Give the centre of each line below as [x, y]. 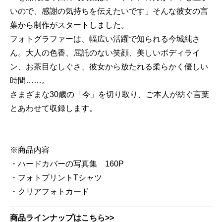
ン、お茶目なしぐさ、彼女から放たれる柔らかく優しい [109, 66]
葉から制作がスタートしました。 [69, 25]
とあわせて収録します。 [54, 108]
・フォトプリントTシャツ [56, 177]
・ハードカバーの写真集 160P [67, 164]
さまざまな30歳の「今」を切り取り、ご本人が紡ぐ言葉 [110, 94]
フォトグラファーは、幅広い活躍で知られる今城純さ [105, 39]
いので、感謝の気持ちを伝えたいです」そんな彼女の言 [109, 11]
